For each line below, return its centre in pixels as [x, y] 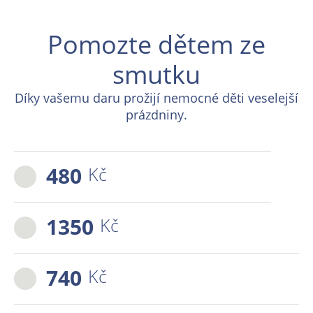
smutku [156, 74]
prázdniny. [156, 115]
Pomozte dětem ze [156, 44]
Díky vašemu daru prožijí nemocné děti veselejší [156, 98]
